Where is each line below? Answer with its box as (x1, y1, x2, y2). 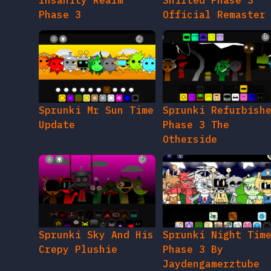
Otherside (162, 133, 217, 146)
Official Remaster (162, 8, 266, 21)
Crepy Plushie (39, 243, 117, 256)
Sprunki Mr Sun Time (39, 104, 154, 117)
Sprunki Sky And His (39, 229, 154, 241)
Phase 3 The (162, 119, 229, 131)
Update (39, 119, 75, 131)
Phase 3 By (162, 243, 223, 256)
